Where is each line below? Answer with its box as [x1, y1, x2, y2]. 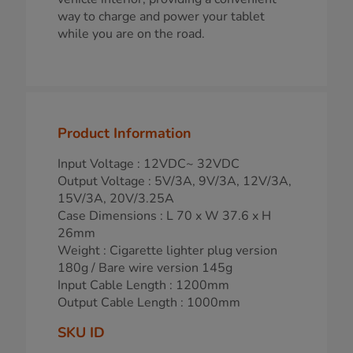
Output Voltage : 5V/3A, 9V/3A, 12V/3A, [58, 172, 292, 190]
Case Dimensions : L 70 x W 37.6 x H [58, 206, 271, 225]
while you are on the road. [58, 24, 205, 43]
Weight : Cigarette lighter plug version [58, 241, 277, 259]
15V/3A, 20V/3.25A [58, 189, 174, 207]
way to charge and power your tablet [58, 7, 265, 25]
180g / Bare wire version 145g [58, 258, 232, 277]
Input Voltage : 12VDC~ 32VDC [58, 154, 240, 173]
